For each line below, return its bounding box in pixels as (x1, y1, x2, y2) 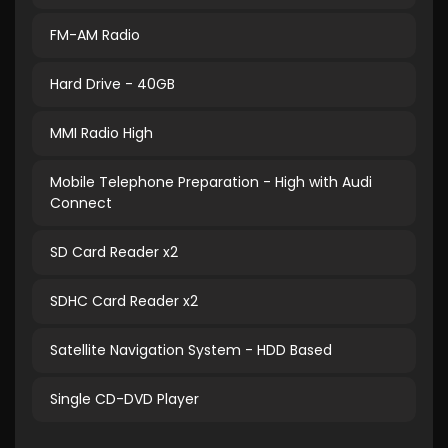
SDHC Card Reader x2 (50, 291, 198, 311)
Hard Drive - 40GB (50, 74, 175, 94)
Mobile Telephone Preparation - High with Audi (50, 172, 372, 192)
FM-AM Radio (50, 25, 140, 45)
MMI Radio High (50, 123, 153, 143)
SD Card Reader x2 (50, 242, 178, 262)
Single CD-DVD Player (50, 389, 199, 409)
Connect (50, 193, 112, 213)
